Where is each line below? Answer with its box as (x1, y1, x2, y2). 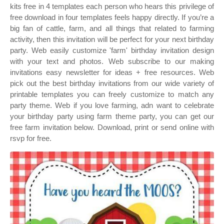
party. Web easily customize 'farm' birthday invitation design (10, 46, 214, 54)
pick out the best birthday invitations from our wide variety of (10, 79, 214, 87)
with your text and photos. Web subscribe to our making (10, 57, 214, 65)
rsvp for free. (10, 134, 51, 142)
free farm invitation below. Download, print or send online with (10, 123, 214, 131)
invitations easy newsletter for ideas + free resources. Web (10, 68, 214, 76)
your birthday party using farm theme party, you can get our (10, 112, 214, 120)
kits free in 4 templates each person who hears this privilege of (10, 2, 214, 10)
